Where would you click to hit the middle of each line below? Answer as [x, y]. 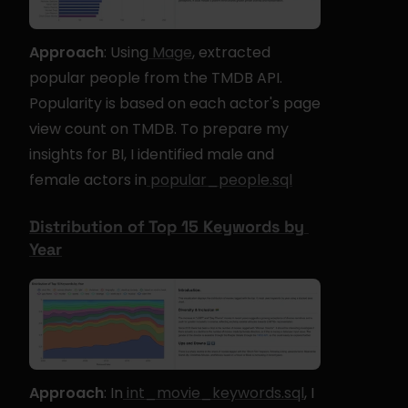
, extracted [231, 52]
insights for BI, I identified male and [152, 154]
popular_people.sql [219, 179]
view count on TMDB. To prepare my [159, 128]
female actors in [88, 179]
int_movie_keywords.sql [214, 393]
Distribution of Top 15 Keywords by [167, 226]
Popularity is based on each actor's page [175, 103]
